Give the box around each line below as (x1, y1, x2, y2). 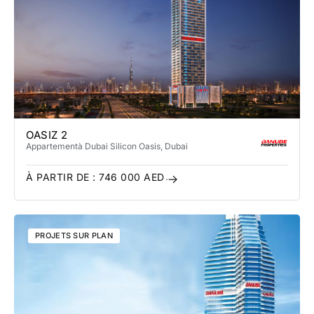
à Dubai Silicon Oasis (78, 140, 161, 151)
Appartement (26, 140, 78, 151)
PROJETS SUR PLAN (35, 230, 113, 240)
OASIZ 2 (26, 128, 68, 142)
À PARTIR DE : (26, 170, 99, 183)
